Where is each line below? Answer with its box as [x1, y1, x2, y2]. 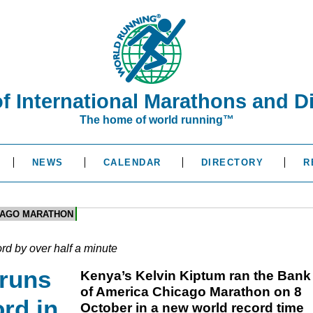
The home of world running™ [79, 114, 234, 126]
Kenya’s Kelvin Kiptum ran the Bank [80, 268, 311, 284]
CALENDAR [103, 157, 161, 168]
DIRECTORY [201, 157, 263, 168]
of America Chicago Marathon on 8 [80, 284, 302, 300]
